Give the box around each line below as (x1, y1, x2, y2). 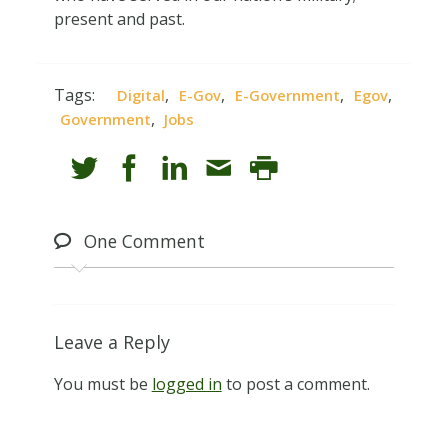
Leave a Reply (53, 329, 170, 354)
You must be (53, 372, 152, 395)
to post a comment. (221, 372, 370, 395)
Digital (117, 85, 166, 106)
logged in (151, 372, 222, 395)
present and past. (53, 7, 185, 30)
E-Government (235, 85, 341, 106)
